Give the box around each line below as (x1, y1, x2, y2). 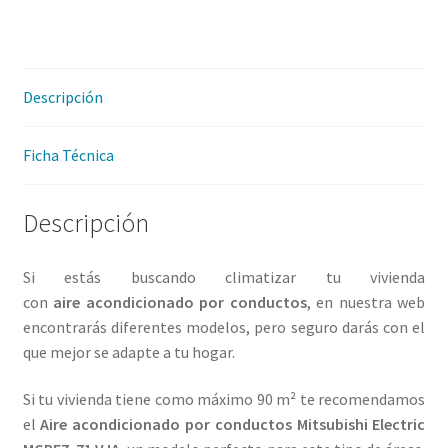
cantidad (21, 75, 81, 96)
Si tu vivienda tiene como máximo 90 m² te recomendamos (22, 389, 426, 410)
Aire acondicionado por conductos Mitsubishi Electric (40, 414, 426, 435)
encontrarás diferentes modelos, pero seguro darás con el (22, 316, 426, 337)
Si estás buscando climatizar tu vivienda (22, 266, 426, 287)
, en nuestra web (306, 291, 426, 312)
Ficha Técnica (22, 145, 114, 166)
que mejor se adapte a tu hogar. (22, 341, 235, 362)
